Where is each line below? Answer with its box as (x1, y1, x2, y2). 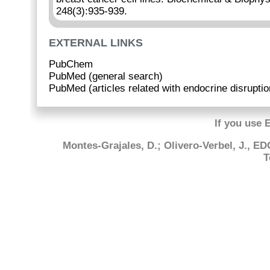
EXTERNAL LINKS (49, 36, 143, 49)
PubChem (49, 58, 93, 70)
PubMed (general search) (49, 70, 163, 82)
